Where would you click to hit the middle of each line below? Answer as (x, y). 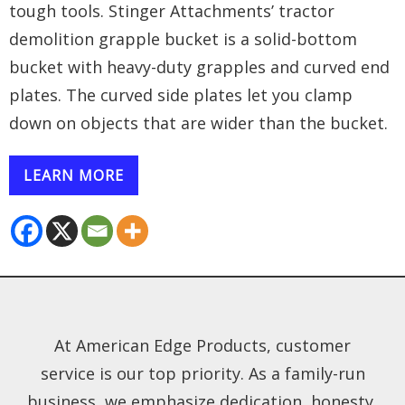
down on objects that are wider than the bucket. (198, 122)
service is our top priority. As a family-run (202, 373)
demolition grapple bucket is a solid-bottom (183, 38)
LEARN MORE (74, 175)
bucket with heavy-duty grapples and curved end (199, 66)
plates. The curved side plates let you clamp (181, 94)
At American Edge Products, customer (202, 345)
